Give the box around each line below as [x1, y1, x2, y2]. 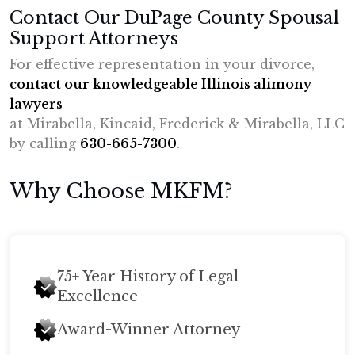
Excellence [57, 288, 138, 305]
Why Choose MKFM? [10, 178, 233, 204]
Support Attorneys [10, 28, 178, 49]
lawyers [10, 96, 63, 112]
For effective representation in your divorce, [10, 56, 315, 72]
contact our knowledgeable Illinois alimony [10, 76, 311, 92]
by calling [10, 136, 80, 151]
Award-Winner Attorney [57, 321, 240, 338]
